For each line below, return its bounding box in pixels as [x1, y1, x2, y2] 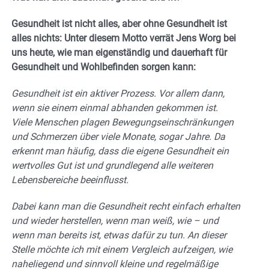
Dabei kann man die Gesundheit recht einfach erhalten [11, 200, 240, 212]
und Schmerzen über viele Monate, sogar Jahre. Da [11, 130, 225, 142]
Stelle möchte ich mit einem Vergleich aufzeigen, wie [11, 243, 232, 255]
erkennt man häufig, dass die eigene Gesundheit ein [11, 145, 229, 157]
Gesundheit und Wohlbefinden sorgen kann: [11, 61, 196, 73]
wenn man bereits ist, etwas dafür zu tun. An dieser [11, 229, 226, 241]
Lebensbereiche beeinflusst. [11, 174, 133, 186]
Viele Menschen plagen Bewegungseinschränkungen [11, 116, 234, 128]
